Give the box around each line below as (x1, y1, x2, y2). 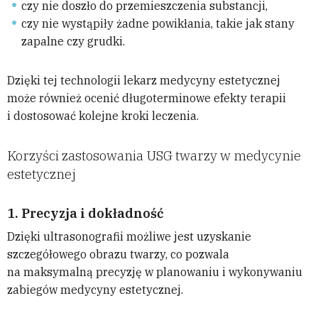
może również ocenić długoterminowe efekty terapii (7, 91, 286, 106)
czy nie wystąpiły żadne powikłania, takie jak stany (21, 16, 295, 31)
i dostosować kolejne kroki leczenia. (7, 109, 199, 124)
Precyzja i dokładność (21, 205, 164, 222)
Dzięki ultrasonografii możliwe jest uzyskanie (7, 229, 251, 244)
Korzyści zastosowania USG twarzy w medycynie (7, 147, 301, 165)
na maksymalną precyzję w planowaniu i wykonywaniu (7, 265, 302, 280)
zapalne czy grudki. (21, 34, 125, 49)
